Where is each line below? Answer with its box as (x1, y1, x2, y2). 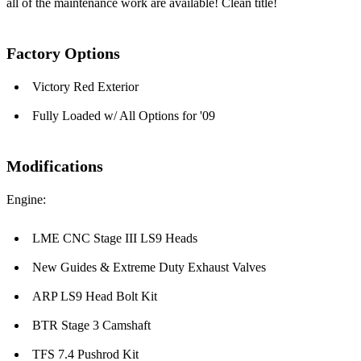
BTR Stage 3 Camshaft (32, 318, 151, 333)
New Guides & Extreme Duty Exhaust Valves (32, 260, 266, 275)
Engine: (6, 193, 46, 207)
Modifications (6, 157, 103, 176)
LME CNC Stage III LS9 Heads (32, 231, 197, 246)
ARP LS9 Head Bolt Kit (32, 289, 157, 304)
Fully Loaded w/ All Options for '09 (32, 109, 215, 123)
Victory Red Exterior (32, 80, 139, 94)
